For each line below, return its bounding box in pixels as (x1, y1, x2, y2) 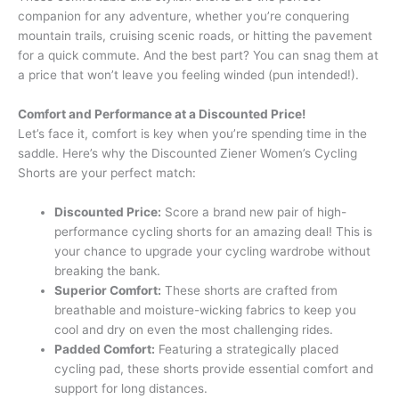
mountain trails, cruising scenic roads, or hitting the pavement (18, 28, 372, 43)
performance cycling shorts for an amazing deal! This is (54, 224, 373, 239)
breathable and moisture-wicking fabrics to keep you (54, 302, 357, 317)
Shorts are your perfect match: (18, 165, 196, 180)
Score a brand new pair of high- (161, 204, 347, 219)
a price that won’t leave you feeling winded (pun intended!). (18, 67, 359, 82)
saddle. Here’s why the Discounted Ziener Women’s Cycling (18, 145, 357, 160)
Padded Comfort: (54, 341, 156, 356)
